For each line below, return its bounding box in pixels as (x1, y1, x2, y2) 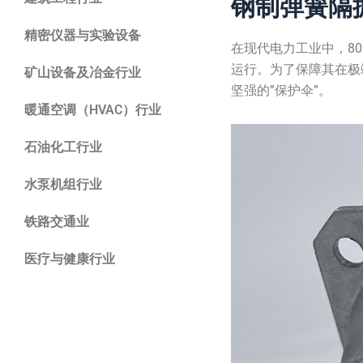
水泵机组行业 (24, 177, 102, 192)
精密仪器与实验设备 (24, 28, 141, 43)
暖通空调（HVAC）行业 (24, 102, 161, 117)
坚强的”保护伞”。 (230, 83, 331, 98)
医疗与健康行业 (24, 251, 115, 267)
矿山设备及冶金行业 (24, 65, 141, 80)
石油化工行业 (24, 139, 102, 155)
